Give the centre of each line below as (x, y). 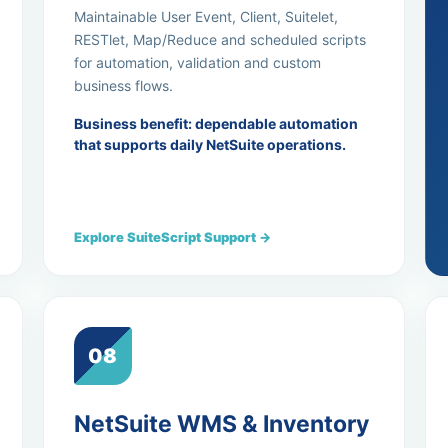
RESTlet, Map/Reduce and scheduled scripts (219, 39)
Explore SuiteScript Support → (172, 237)
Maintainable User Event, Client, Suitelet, (205, 16)
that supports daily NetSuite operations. (209, 144)
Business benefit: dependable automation (215, 123)
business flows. (123, 85)
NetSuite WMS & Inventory (221, 424)
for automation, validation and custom (197, 62)
